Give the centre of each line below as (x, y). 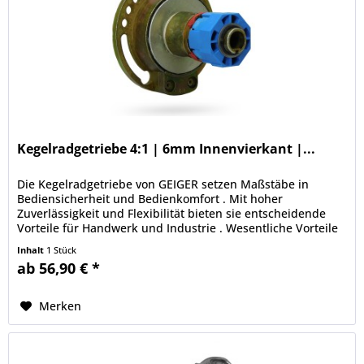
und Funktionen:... (67, 242)
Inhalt (32, 249)
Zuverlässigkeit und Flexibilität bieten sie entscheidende (172, 213)
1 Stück (62, 249)
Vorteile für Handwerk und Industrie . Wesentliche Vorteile (178, 227)
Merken (61, 305)
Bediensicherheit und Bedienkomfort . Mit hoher (150, 198)
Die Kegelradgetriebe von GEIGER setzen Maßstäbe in (163, 184)
